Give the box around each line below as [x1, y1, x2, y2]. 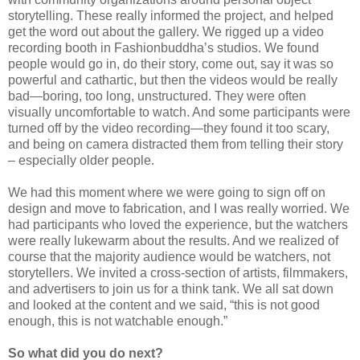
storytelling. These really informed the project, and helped [8, 8, 333, 22]
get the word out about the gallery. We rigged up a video [8, 24, 324, 39]
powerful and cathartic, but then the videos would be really [8, 72, 337, 87]
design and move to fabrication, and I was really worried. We [8, 201, 350, 215]
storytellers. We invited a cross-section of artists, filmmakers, [8, 265, 348, 280]
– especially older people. [8, 153, 154, 167]
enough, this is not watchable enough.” [8, 313, 227, 328]
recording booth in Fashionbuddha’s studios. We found [8, 40, 319, 55]
